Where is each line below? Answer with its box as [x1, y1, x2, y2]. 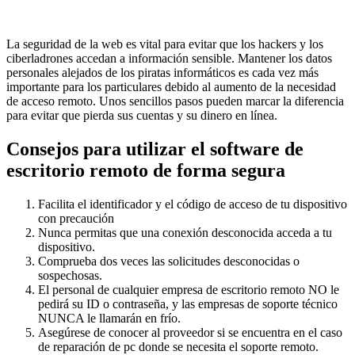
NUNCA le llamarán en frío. [38, 311, 181, 325]
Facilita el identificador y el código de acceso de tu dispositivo [38, 197, 347, 211]
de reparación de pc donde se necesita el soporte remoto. [38, 339, 319, 353]
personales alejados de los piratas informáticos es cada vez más [6, 66, 319, 80]
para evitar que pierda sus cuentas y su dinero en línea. [6, 109, 277, 123]
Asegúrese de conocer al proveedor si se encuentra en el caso [38, 325, 342, 339]
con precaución [38, 211, 114, 225]
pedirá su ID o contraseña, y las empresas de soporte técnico [38, 296, 338, 311]
